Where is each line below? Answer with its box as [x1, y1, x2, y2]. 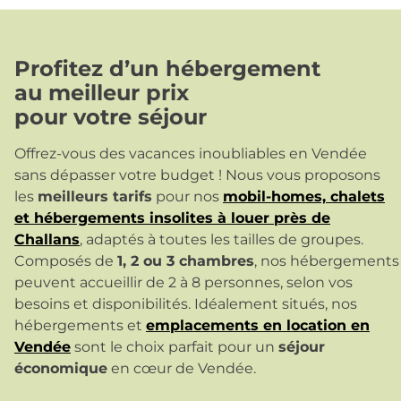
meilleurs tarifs [38, 187, 152, 205]
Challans [14, 230, 80, 248]
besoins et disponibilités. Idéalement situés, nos [14, 294, 357, 312]
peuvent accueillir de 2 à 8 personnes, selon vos [14, 273, 353, 291]
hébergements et [14, 316, 146, 334]
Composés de [14, 252, 117, 269]
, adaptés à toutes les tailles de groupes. [80, 230, 363, 248]
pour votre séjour [14, 103, 207, 130]
